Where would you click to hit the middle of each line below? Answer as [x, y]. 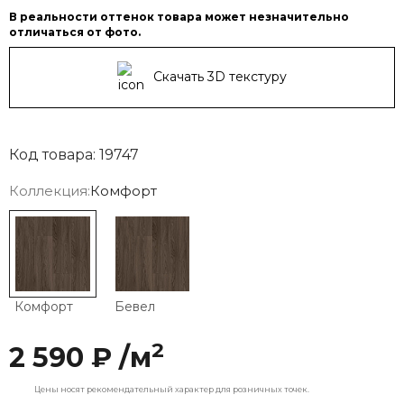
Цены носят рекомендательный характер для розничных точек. [171, 389]
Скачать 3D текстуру [220, 77]
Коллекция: [50, 191]
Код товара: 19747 [74, 155]
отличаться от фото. [75, 32]
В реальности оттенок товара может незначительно [179, 17]
